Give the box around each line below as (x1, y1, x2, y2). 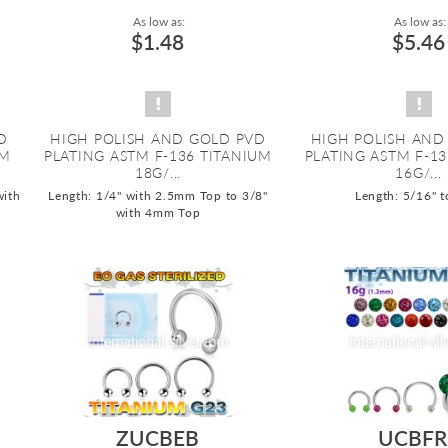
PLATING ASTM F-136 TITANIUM (43, 146, 272, 164)
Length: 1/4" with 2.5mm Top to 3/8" (48, 187, 268, 203)
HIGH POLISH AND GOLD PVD (50, 129, 266, 147)
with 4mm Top (115, 204, 201, 220)
